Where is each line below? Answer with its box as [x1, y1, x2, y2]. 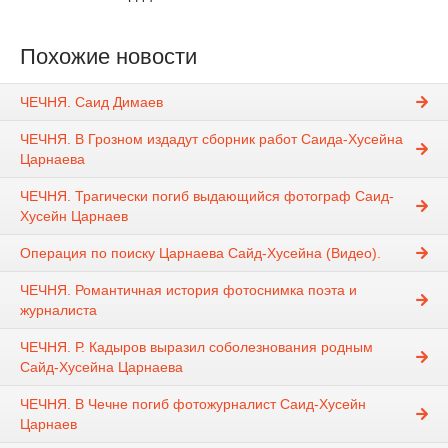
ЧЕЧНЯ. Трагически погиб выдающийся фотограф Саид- [20, 187, 394, 204]
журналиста [20, 301, 97, 318]
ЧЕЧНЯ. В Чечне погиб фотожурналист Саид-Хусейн [20, 395, 366, 412]
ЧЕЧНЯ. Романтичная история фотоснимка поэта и [20, 281, 357, 298]
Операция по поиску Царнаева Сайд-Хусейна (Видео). [20, 244, 381, 261]
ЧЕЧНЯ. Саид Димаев [20, 93, 163, 110]
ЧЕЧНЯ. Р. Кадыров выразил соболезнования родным [20, 338, 373, 355]
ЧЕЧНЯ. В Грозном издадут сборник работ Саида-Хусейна [20, 130, 403, 147]
